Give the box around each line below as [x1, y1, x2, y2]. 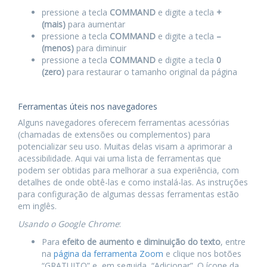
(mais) [42, 18, 66, 30]
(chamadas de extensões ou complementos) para [18, 129, 210, 141]
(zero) [42, 66, 64, 78]
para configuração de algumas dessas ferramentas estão [18, 188, 239, 200]
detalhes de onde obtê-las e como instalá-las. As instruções [18, 176, 248, 188]
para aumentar [66, 18, 125, 30]
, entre [221, 236, 246, 248]
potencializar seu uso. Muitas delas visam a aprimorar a [18, 141, 232, 153]
